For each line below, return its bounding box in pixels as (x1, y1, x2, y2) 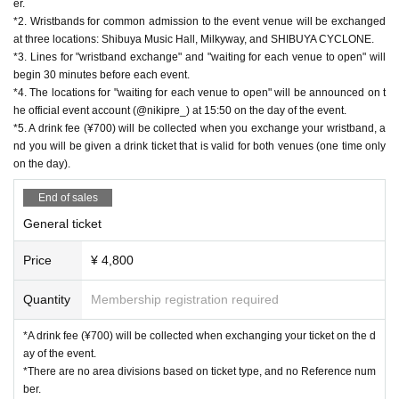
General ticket (23, 216, 102, 231)
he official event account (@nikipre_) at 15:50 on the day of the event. (13, 103, 346, 117)
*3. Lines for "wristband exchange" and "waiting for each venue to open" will (13, 50, 386, 63)
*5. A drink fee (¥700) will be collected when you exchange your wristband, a (13, 121, 386, 134)
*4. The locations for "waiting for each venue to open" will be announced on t (13, 85, 386, 99)
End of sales (37, 191, 98, 204)
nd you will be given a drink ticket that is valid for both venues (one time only (13, 139, 386, 152)
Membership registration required (91, 291, 279, 306)
